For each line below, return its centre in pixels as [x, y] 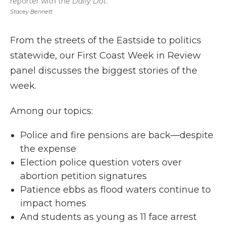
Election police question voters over [101, 162]
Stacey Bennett [31, 11]
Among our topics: [51, 111]
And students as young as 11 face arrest [108, 217]
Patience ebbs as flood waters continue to [116, 189]
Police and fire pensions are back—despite [117, 135]
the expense [48, 149]
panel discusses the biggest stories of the [104, 70]
